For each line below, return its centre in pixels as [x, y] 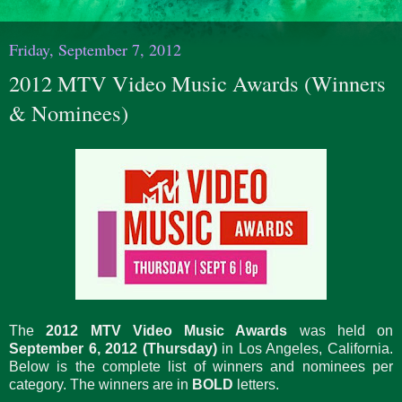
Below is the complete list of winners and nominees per [201, 366]
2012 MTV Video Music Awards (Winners [197, 83]
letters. [256, 384]
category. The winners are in [100, 384]
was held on [346, 330]
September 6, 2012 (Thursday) [113, 348]
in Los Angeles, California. [305, 348]
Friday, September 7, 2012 [95, 49]
